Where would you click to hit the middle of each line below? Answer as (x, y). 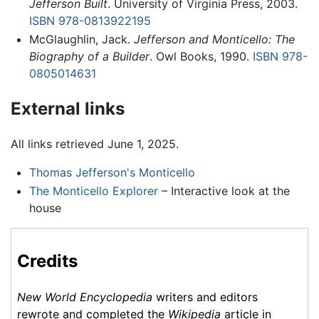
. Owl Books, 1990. (201, 56)
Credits (47, 261)
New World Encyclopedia (85, 297)
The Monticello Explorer (93, 191)
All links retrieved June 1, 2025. (95, 144)
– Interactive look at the (224, 191)
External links (68, 108)
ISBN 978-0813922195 (90, 21)
